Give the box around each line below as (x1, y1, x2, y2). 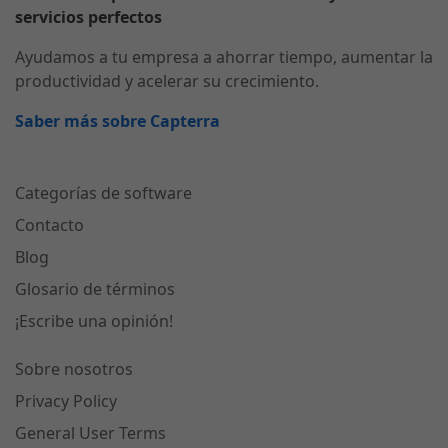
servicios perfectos (15, 6, 162, 29)
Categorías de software (15, 182, 192, 205)
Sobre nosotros (15, 358, 133, 381)
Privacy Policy (15, 390, 117, 413)
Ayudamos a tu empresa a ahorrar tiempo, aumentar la (15, 46, 433, 69)
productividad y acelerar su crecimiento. (15, 70, 319, 93)
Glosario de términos (15, 278, 175, 301)
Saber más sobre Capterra (15, 110, 220, 133)
